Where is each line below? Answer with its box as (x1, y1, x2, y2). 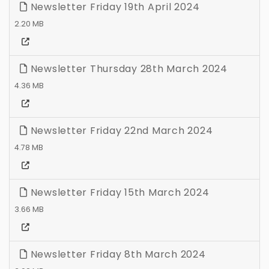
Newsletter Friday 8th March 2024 (27, 247, 206, 262)
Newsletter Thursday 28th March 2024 (27, 62, 228, 76)
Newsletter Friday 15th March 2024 (27, 186, 210, 200)
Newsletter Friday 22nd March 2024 (27, 124, 213, 138)
